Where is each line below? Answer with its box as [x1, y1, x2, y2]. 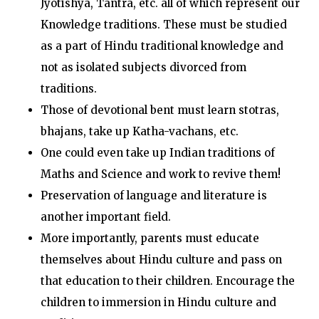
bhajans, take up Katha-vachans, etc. [40, 125, 239, 138]
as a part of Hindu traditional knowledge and [40, 39, 283, 53]
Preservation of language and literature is [40, 189, 267, 202]
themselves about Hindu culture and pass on [40, 253, 282, 266]
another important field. [40, 210, 171, 224]
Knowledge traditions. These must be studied [40, 18, 287, 31]
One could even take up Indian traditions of [40, 146, 275, 159]
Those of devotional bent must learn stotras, [40, 103, 279, 117]
